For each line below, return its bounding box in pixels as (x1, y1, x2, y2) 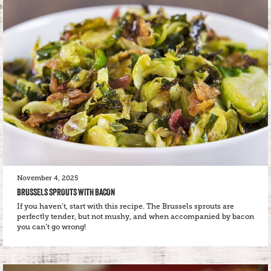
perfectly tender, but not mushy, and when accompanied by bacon (17, 212, 254, 221)
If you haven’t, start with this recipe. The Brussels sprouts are (17, 201, 234, 211)
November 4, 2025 (17, 174, 78, 182)
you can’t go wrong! (17, 222, 86, 231)
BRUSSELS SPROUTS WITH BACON (17, 186, 115, 198)
